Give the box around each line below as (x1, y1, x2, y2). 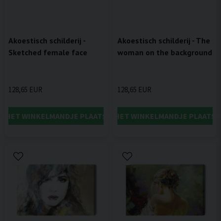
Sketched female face (8, 47, 87, 58)
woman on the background (117, 47, 212, 58)
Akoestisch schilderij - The (117, 36, 210, 46)
